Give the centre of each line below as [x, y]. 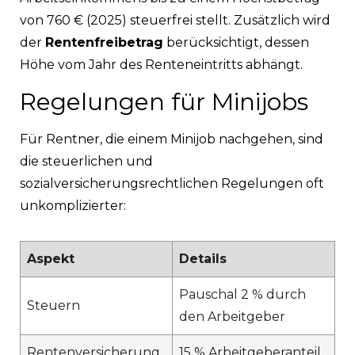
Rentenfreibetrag [104, 42]
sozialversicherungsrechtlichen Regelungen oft [172, 183]
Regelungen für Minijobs [164, 101]
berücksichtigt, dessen [236, 42]
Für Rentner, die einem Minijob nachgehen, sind [172, 139]
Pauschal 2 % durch [242, 294]
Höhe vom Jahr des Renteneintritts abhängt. [161, 64]
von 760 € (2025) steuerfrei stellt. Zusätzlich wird [175, 20]
